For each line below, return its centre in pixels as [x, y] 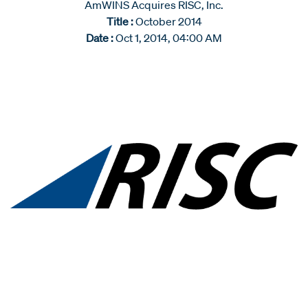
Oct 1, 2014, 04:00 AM [169, 37]
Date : [100, 37]
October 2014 [168, 21]
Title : [120, 21]
